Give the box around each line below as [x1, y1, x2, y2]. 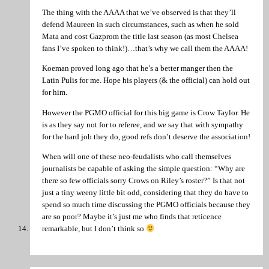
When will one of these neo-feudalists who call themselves [42, 152, 231, 162]
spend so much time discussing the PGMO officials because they [42, 200, 250, 210]
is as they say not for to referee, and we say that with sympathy [42, 119, 243, 129]
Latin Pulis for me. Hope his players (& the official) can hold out [42, 76, 250, 85]
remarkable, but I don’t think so [42, 224, 146, 234]
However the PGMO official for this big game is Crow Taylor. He [42, 107, 250, 117]
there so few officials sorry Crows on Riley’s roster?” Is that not [42, 176, 245, 186]
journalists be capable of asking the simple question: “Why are [42, 164, 245, 174]
